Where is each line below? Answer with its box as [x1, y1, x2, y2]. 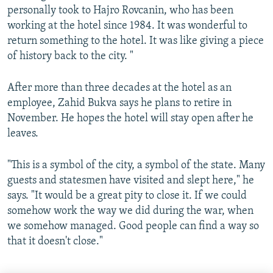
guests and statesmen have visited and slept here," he [7, 175, 254, 187]
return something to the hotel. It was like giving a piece [7, 35, 264, 48]
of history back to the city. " [7, 51, 133, 63]
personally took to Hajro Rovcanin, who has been [7, 5, 233, 17]
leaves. [7, 128, 38, 140]
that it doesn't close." [7, 236, 103, 248]
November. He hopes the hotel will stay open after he [7, 113, 253, 125]
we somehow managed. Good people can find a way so [7, 221, 259, 233]
